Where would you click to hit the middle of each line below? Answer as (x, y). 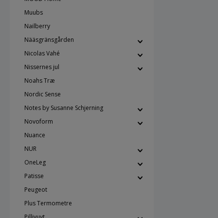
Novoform (39, 121)
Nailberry (37, 26)
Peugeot (36, 190)
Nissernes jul (42, 67)
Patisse (34, 176)
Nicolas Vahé (42, 53)
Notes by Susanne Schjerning (64, 108)
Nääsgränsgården (49, 40)
